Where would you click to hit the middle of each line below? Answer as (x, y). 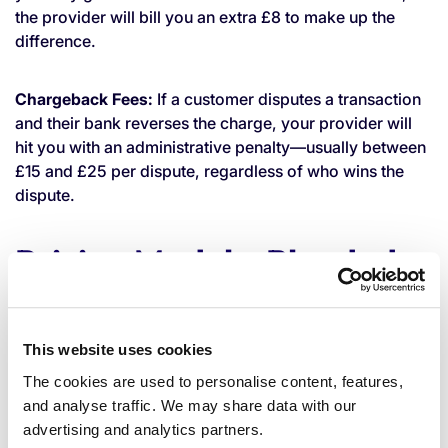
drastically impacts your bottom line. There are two (204, 392)
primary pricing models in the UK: (139, 416)
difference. (55, 40)
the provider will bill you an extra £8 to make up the (205, 16)
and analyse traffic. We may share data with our (190, 405)
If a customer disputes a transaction (289, 98)
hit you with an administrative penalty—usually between (220, 146)
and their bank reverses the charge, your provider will (213, 122)
